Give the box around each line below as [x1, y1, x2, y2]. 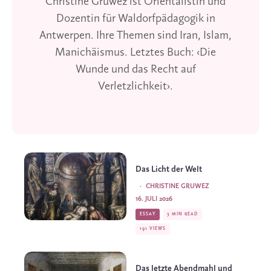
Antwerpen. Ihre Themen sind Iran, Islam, [39, 29, 232, 42]
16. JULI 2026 [135, 195, 172, 203]
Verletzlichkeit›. [98, 80, 173, 93]
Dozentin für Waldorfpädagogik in [56, 12, 215, 25]
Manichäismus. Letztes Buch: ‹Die [55, 46, 216, 59]
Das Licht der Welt [135, 165, 202, 174]
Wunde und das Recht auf [75, 63, 196, 76]
